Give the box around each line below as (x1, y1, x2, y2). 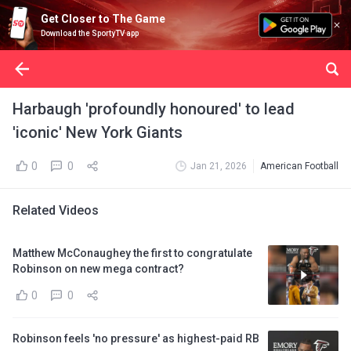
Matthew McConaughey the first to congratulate (13, 247, 252, 259)
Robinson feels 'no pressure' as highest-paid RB (13, 332, 259, 345)
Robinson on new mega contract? (13, 262, 184, 275)
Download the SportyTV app (41, 29, 139, 38)
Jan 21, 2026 (190, 161, 247, 172)
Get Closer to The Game (41, 13, 165, 25)
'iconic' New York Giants (13, 123, 183, 142)
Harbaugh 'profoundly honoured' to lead (13, 100, 295, 118)
